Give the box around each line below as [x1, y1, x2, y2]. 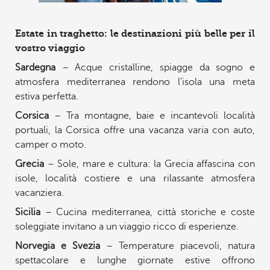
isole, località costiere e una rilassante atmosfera [14, 172, 256, 184]
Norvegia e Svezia [14, 240, 100, 251]
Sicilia [14, 206, 40, 218]
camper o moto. [14, 139, 86, 150]
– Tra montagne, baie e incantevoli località [48, 110, 256, 121]
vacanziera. [14, 187, 64, 198]
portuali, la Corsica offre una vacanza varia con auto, [14, 124, 256, 136]
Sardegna [14, 61, 55, 73]
